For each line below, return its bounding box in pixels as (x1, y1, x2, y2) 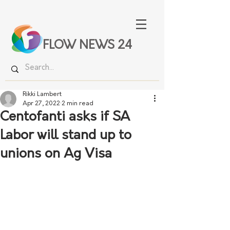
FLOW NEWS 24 (43, 40, 132, 52)
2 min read (62, 101, 93, 107)
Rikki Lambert (23, 91, 62, 98)
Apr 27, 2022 (23, 101, 60, 107)
